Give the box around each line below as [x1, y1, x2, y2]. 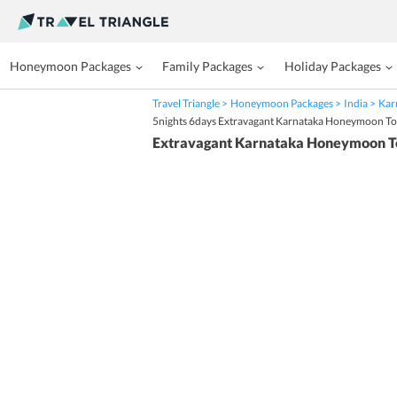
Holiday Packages [284, 58, 381, 74]
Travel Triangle [152, 97, 220, 110]
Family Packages [162, 58, 253, 74]
